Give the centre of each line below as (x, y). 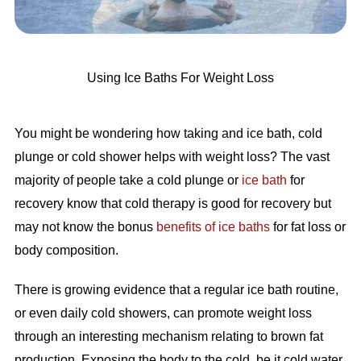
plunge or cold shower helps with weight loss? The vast (172, 157)
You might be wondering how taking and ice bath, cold (168, 134)
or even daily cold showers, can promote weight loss (163, 313)
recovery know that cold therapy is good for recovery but (172, 204)
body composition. (68, 251)
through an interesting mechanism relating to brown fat (168, 337)
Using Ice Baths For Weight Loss (180, 78)
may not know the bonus (85, 227)
